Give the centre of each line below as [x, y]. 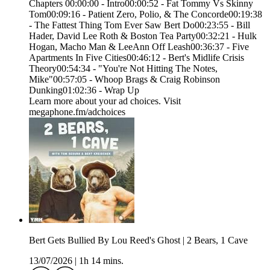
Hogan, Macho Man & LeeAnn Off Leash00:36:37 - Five [139, 47]
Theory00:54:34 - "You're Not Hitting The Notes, [123, 69]
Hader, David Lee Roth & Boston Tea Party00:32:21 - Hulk [143, 36]
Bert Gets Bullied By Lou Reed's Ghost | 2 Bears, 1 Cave [138, 240]
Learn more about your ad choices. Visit [105, 101]
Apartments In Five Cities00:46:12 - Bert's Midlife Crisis [137, 58]
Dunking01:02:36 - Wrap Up [84, 90]
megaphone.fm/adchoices [77, 112]
